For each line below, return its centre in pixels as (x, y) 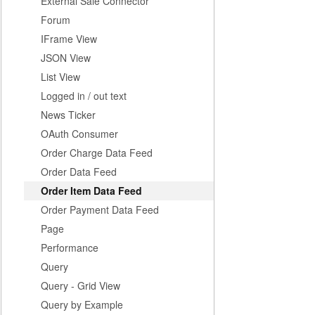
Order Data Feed (79, 172)
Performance (70, 247)
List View (60, 77)
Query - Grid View (81, 285)
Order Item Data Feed (91, 191)
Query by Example (82, 304)
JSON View (66, 58)
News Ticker (68, 115)
